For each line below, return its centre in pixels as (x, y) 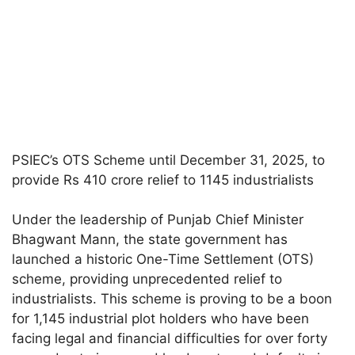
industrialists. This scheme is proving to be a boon (172, 299)
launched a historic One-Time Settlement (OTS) (163, 260)
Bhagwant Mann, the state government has (150, 240)
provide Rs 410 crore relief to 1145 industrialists (163, 179)
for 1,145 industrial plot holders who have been (161, 319)
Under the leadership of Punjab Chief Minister (158, 220)
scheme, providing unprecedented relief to (147, 279)
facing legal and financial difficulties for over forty (170, 339)
